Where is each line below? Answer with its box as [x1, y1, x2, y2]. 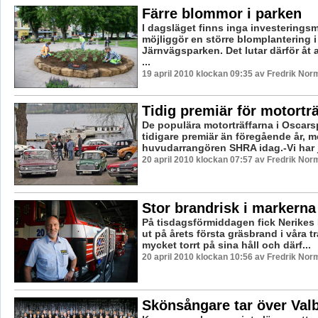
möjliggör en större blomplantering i [141, 33, 317, 45]
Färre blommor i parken [141, 5, 302, 21]
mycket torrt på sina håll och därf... [141, 238, 311, 251]
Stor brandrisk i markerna [141, 199, 316, 216]
